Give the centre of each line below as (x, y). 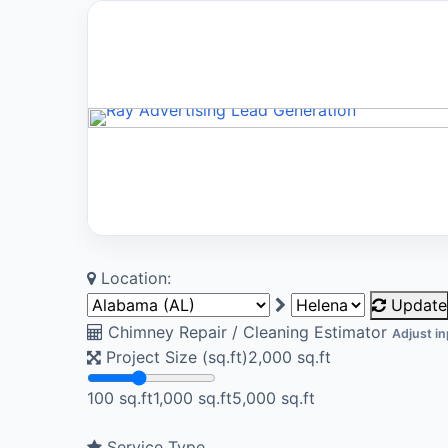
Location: (133, 277)
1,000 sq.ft (192, 397)
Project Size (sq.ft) (176, 356)
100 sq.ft (120, 397)
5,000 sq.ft (273, 397)
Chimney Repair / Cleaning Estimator (245, 331)
